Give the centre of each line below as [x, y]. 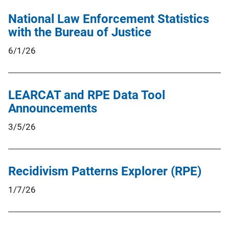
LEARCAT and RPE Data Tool [87, 95]
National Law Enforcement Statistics [109, 19]
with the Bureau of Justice [80, 32]
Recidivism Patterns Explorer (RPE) [105, 171]
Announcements [53, 108]
